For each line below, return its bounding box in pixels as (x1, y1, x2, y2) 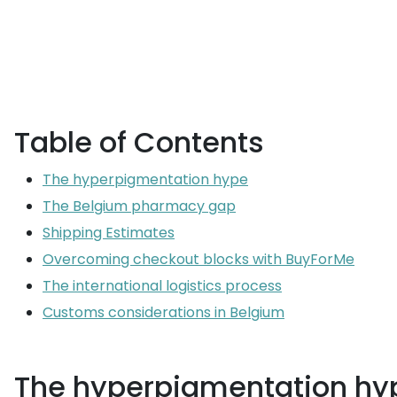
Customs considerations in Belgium (43, 302, 284, 323)
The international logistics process (43, 276, 282, 296)
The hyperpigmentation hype (43, 169, 248, 190)
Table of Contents (14, 122, 264, 162)
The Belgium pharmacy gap (43, 196, 236, 216)
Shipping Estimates (43, 222, 175, 243)
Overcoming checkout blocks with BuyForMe (43, 249, 354, 269)
